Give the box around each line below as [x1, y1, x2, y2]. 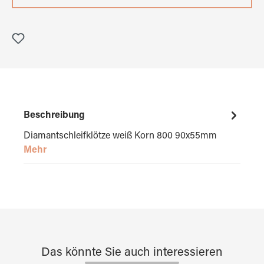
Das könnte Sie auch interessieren [41, 247, 223, 259]
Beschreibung [24, 111, 85, 120]
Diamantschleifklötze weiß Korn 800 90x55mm [24, 131, 217, 141]
